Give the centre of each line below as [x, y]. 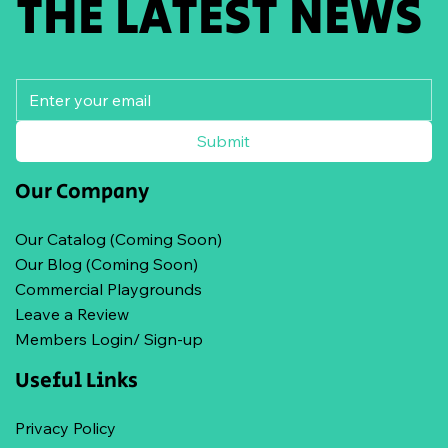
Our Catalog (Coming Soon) [118, 238]
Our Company [82, 191]
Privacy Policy [65, 427]
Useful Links [76, 380]
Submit [224, 140]
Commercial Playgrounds [108, 288]
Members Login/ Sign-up [109, 338]
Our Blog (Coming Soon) [106, 263]
